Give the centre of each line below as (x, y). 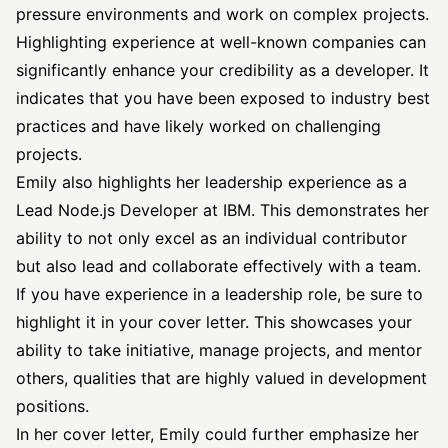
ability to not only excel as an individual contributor (211, 238)
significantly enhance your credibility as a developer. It (222, 70)
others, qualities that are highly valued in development (221, 378)
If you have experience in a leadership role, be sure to (219, 294)
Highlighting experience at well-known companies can (221, 42)
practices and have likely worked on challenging (198, 126)
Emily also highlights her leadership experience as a (211, 182)
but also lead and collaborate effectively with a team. (218, 266)
